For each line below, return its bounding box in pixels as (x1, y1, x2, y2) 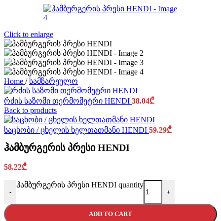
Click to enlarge (4, 30, 53, 38)
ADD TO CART (89, 210, 132, 218)
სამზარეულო (29, 77, 78, 85)
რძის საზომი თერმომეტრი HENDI (4, 97, 132, 105)
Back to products (4, 106, 57, 114)
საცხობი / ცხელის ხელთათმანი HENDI (4, 126, 149, 134)
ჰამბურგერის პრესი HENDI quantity (16, 181, 144, 189)
